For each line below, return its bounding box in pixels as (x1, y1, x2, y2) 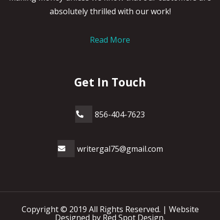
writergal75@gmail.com (77, 143, 163, 154)
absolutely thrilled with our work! (49, 6, 171, 17)
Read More (90, 34, 130, 46)
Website (168, 204, 199, 215)
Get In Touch (74, 74, 146, 90)
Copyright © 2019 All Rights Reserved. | (21, 204, 169, 215)
